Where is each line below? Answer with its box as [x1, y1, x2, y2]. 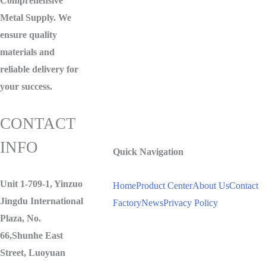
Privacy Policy [163, 198, 218, 208]
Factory [113, 198, 141, 208]
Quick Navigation [113, 147, 183, 157]
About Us [192, 180, 229, 191]
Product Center [136, 180, 192, 191]
